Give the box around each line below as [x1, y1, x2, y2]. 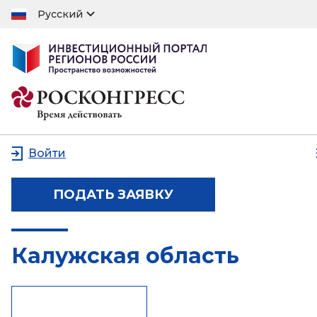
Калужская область [11, 243, 239, 269]
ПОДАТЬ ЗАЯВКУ [53, 187, 173, 202]
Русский [38, 7, 83, 21]
